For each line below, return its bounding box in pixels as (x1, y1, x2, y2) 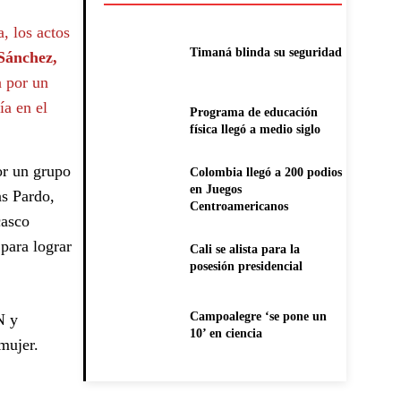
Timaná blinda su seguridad (189, 46, 342, 60)
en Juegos (189, 182, 242, 196)
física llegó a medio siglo (189, 122, 320, 136)
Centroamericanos (189, 199, 288, 213)
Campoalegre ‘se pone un (189, 310, 327, 324)
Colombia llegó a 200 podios (189, 165, 342, 179)
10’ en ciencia (189, 327, 262, 341)
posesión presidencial (189, 259, 303, 273)
